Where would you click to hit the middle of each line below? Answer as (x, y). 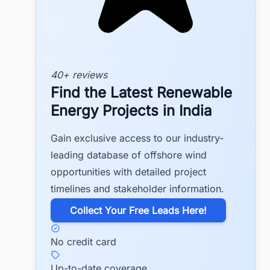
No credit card (83, 241)
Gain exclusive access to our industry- (137, 138)
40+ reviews (79, 74)
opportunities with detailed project (128, 172)
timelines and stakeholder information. (137, 189)
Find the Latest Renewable (141, 93)
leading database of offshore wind (129, 155)
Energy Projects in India (131, 111)
